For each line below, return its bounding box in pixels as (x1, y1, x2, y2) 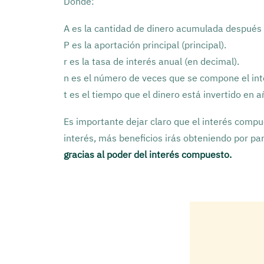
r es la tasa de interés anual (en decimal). (64, 55, 239, 67)
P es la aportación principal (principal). (64, 39, 226, 51)
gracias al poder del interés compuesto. (64, 148, 232, 160)
